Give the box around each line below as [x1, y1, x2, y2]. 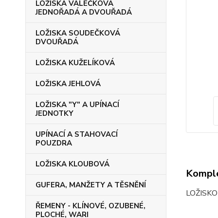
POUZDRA [36, 138, 72, 148]
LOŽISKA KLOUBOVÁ [36, 159, 109, 169]
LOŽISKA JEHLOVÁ [36, 79, 101, 89]
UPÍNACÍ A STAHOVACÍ [36, 129, 118, 139]
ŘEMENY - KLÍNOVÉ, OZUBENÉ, [36, 201, 145, 211]
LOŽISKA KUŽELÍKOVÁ [36, 58, 115, 68]
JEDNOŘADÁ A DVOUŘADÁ [36, 7, 132, 17]
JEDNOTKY [36, 109, 73, 118]
